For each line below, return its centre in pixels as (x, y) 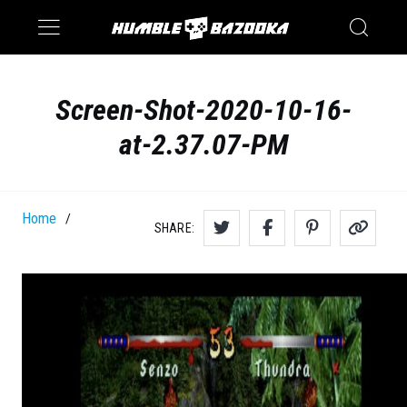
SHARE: (174, 228)
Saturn (189, 13)
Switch (190, 40)
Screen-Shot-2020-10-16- (203, 110)
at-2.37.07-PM (203, 145)
